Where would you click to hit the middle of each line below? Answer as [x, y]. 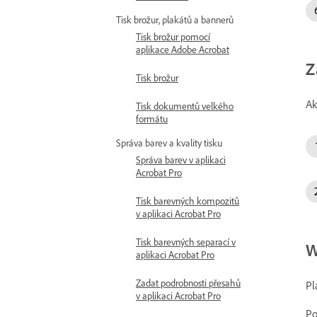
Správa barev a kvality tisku [169, 143]
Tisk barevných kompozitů [188, 201]
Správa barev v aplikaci [181, 160]
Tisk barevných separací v [186, 242]
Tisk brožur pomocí [173, 36]
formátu [152, 119]
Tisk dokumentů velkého [185, 106]
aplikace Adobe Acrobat [183, 49]
